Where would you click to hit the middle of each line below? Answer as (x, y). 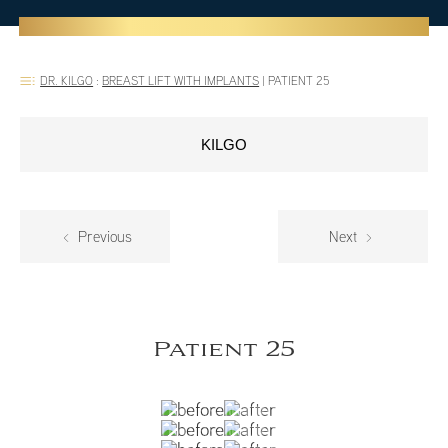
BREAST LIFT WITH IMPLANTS (181, 80)
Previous (103, 236)
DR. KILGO (67, 80)
